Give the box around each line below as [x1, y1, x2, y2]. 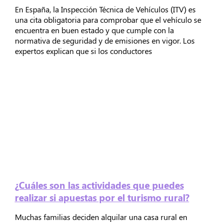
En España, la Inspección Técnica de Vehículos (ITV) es [14, 4, 196, 15]
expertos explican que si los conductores [14, 46, 152, 56]
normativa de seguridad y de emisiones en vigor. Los [14, 35, 195, 46]
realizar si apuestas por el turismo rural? [14, 191, 189, 204]
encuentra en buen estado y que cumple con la [14, 25, 174, 36]
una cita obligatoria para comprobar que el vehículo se [14, 14, 201, 25]
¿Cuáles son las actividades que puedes [14, 178, 184, 191]
